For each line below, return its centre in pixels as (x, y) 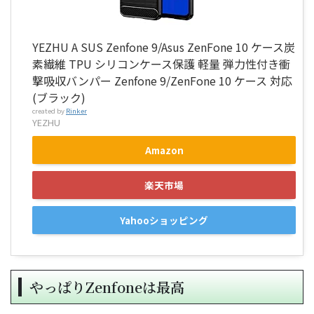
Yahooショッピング (164, 220)
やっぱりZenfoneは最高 (107, 287)
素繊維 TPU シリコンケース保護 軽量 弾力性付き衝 (161, 63)
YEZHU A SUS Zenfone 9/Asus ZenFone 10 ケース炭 (164, 47)
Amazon (164, 150)
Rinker (76, 110)
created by (49, 110)
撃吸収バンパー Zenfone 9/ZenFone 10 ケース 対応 (162, 80)
